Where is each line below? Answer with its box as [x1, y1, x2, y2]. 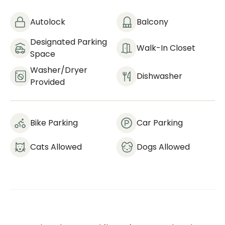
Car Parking [137, 117, 183, 129]
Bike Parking [30, 117, 78, 129]
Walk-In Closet [137, 42, 195, 54]
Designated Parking [30, 36, 107, 48]
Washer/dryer [30, 64, 87, 76]
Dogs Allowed [137, 141, 190, 153]
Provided [30, 76, 65, 88]
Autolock [30, 16, 65, 28]
